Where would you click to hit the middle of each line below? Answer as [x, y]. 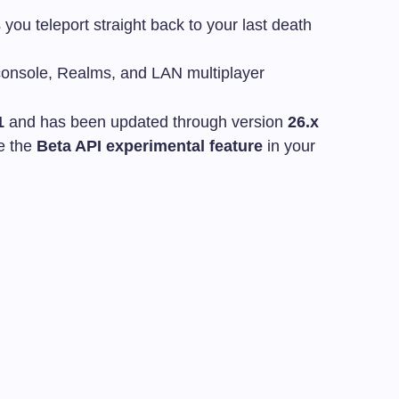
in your [289, 146]
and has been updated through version [146, 122]
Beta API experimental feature [150, 146]
